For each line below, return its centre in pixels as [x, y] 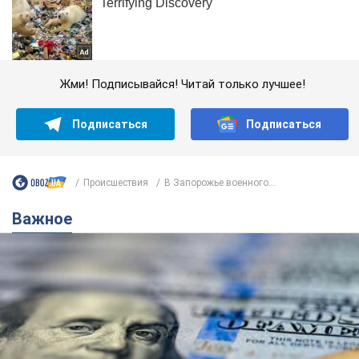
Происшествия [116, 182]
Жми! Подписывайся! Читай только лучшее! [182, 85]
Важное [47, 219]
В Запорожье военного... [220, 182]
